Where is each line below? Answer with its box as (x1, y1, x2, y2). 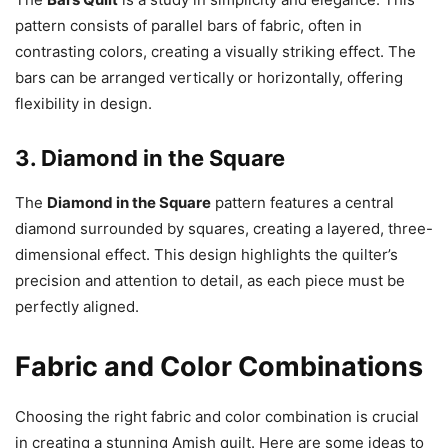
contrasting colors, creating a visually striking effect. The (15, 42, 416, 61)
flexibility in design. (15, 94, 152, 113)
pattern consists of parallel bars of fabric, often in (15, 16, 362, 35)
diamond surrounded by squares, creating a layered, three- (15, 219, 433, 238)
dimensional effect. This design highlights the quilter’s (15, 245, 398, 264)
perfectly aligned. (15, 297, 139, 316)
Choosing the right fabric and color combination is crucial (15, 407, 419, 426)
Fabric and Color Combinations (15, 350, 423, 383)
